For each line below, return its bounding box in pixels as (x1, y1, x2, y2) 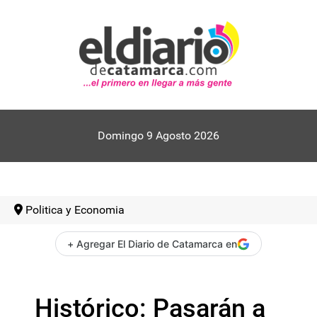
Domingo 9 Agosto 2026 (98, 129, 219, 142)
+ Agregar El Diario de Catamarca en (67, 238, 237, 250)
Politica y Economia (25, 203, 125, 217)
